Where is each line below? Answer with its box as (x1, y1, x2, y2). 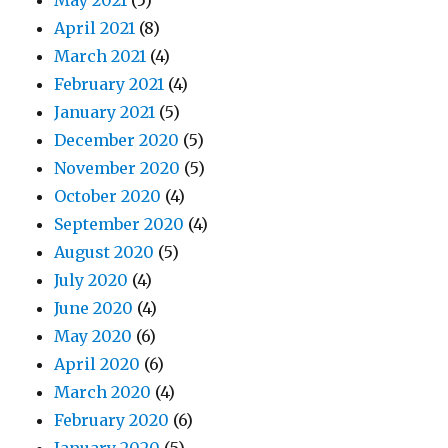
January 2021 (54, 102, 156, 123)
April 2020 (54, 354, 141, 375)
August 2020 (54, 242, 155, 263)
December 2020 (54, 130, 180, 151)
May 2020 (54, 326, 133, 347)
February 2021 (54, 74, 165, 95)
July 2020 (54, 270, 129, 291)
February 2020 (54, 410, 170, 431)
